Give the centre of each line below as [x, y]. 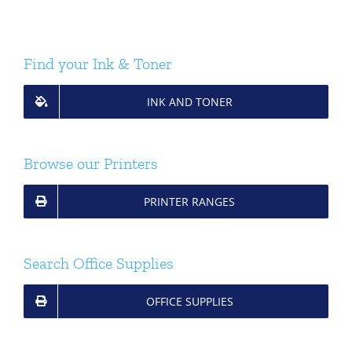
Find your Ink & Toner [98, 63]
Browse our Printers [91, 163]
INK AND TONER [189, 101]
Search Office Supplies [99, 263]
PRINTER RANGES [189, 201]
